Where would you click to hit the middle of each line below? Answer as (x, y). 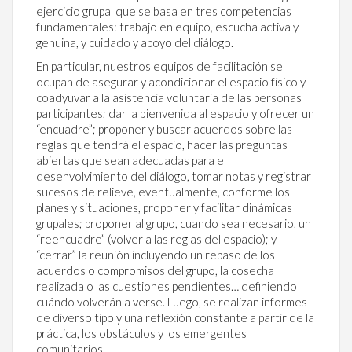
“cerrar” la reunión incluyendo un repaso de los (156, 254)
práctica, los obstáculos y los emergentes (141, 333)
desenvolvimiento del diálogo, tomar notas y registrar (174, 176)
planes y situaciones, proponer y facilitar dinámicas (164, 207)
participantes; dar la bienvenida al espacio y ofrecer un (175, 113)
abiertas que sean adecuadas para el (131, 160)
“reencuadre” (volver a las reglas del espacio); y (156, 238)
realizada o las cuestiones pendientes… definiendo (167, 286)
